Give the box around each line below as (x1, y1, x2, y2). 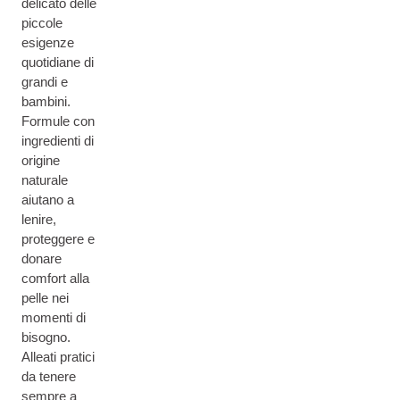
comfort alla (21, 271, 89, 286)
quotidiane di (21, 54, 94, 70)
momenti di (21, 310, 86, 325)
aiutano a (21, 192, 74, 207)
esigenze (21, 35, 74, 50)
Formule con (21, 113, 95, 129)
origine (21, 153, 60, 168)
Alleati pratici (21, 349, 95, 364)
